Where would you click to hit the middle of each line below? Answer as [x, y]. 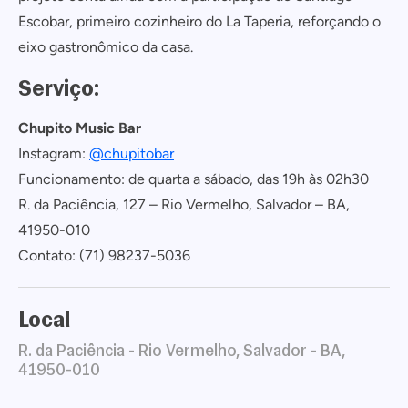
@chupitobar [132, 153]
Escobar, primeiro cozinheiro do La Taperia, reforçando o [199, 21]
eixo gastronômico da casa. [106, 47]
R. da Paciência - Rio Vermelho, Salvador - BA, [182, 350]
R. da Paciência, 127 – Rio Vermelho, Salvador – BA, [184, 204]
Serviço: [59, 87]
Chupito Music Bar [80, 128]
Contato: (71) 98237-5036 [104, 255]
